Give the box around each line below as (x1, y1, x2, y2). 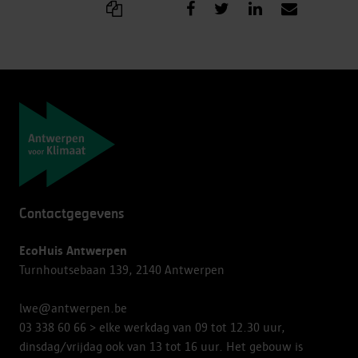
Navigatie (19, 105, 120, 127)
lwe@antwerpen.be (19, 300, 127, 316)
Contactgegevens (19, 207, 124, 221)
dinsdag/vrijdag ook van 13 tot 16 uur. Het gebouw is (19, 339, 303, 354)
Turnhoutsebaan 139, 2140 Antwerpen (19, 262, 225, 277)
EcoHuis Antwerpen (19, 243, 127, 258)
